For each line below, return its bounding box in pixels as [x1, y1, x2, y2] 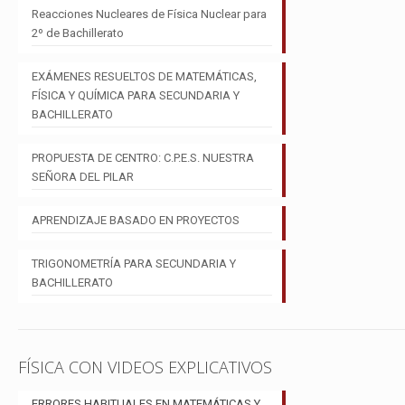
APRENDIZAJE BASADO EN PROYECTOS [32, 213, 240, 227]
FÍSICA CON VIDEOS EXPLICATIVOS [18, 356, 272, 378]
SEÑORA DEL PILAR [32, 170, 134, 184]
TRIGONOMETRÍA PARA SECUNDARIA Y [32, 257, 236, 270]
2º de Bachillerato [32, 26, 124, 40]
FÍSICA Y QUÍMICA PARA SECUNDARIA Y [32, 89, 240, 102]
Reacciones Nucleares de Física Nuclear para [32, 7, 267, 21]
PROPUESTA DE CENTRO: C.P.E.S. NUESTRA [32, 151, 254, 165]
